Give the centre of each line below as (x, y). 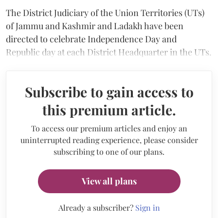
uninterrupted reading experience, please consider (109, 140)
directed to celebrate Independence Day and (91, 39)
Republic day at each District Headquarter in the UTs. (109, 52)
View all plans (109, 181)
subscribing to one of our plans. (109, 151)
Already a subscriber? (97, 207)
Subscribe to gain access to (109, 91)
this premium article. (109, 109)
